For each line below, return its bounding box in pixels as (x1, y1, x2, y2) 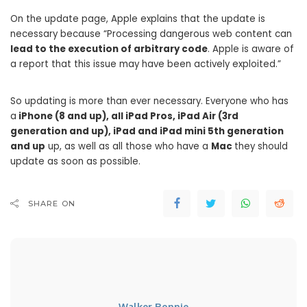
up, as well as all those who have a (45, 140, 211, 153)
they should (234, 140, 288, 153)
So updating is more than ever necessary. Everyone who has (10, 95, 288, 108)
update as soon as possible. (10, 155, 140, 169)
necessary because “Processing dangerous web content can (10, 27, 292, 41)
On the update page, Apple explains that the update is (10, 12, 265, 26)
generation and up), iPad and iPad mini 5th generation (10, 125, 284, 138)
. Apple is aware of (208, 42, 294, 56)
